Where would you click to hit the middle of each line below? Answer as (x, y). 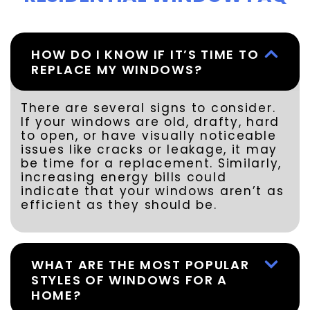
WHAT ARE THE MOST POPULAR (140, 264)
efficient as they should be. (119, 205)
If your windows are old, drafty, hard (150, 122)
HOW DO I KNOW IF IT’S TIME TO (145, 55)
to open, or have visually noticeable (149, 136)
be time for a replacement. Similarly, (151, 164)
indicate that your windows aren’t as (153, 191)
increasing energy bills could (124, 177)
